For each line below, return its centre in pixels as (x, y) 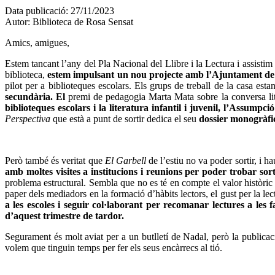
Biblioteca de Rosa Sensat (83, 21)
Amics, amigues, (37, 42)
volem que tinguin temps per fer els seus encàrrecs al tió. (114, 247)
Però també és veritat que (55, 160)
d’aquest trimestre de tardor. (64, 215)
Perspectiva (29, 118)
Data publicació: (37, 10)
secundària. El (35, 96)
